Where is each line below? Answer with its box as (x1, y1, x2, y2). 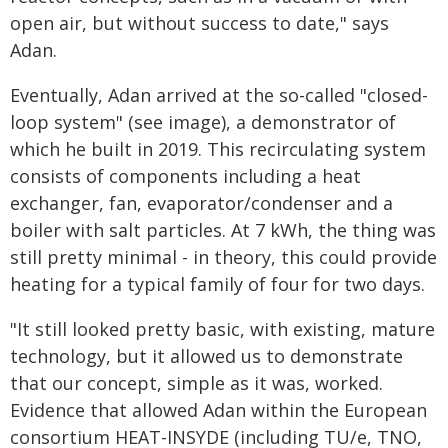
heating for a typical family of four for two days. (10, 272, 425, 296)
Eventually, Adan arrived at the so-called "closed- (10, 83, 428, 107)
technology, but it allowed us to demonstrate (10, 344, 403, 368)
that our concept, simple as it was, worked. (10, 371, 383, 395)
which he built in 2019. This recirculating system (10, 137, 426, 161)
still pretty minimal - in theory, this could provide (10, 245, 437, 269)
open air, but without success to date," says (10, 11, 389, 35)
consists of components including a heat (10, 164, 361, 188)
